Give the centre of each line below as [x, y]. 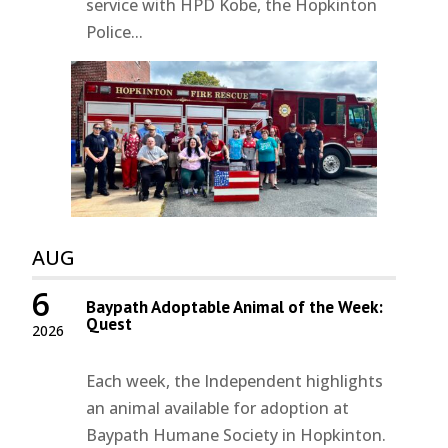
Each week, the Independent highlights [235, 381]
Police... [115, 32]
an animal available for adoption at [218, 408]
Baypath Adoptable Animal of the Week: [235, 307]
